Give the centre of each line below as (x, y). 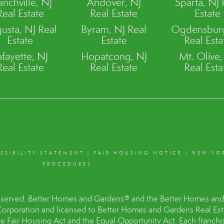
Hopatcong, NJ (114, 56)
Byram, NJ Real (114, 29)
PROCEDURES (67, 164)
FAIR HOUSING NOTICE (138, 153)
